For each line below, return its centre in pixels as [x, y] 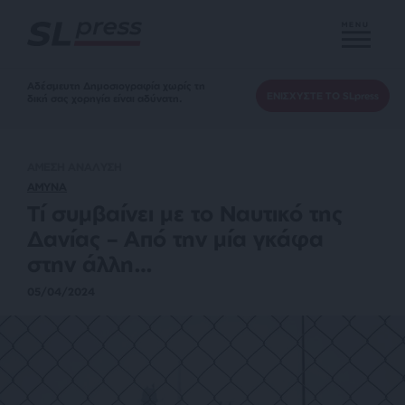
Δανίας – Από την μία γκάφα [175, 239]
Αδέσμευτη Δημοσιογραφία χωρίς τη [116, 86]
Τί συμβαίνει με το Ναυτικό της [185, 213]
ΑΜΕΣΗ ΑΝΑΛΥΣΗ [75, 167]
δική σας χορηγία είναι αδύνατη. [105, 99]
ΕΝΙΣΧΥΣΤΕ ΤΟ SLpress [323, 96]
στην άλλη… [90, 264]
